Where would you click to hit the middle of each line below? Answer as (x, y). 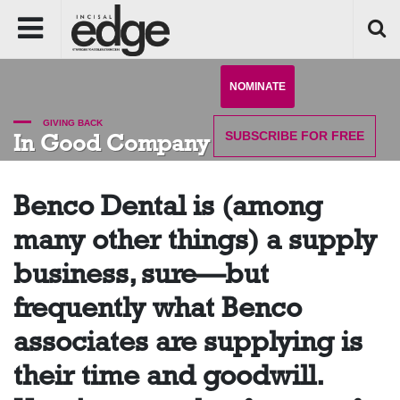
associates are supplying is (188, 342)
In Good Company (112, 143)
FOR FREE (331, 136)
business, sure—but (141, 274)
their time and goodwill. (167, 375)
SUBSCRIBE (261, 136)
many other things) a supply (195, 240)
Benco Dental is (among (168, 206)
